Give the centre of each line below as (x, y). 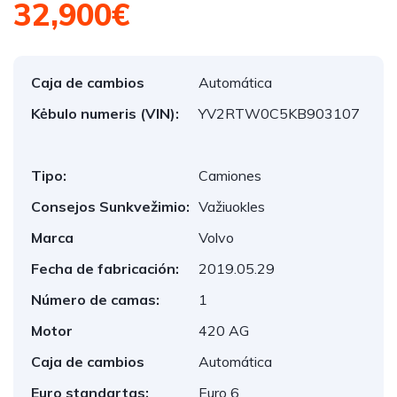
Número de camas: (95, 300)
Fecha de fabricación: (105, 269)
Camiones (230, 175)
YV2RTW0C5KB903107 (279, 113)
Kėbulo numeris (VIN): (105, 113)
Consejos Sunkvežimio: (110, 206)
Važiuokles (232, 206)
